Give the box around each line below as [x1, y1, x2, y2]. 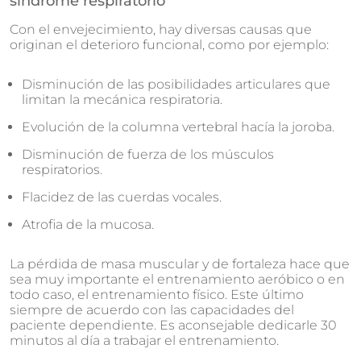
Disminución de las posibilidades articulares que [22, 77, 330, 92]
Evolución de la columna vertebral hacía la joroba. [22, 119, 334, 135]
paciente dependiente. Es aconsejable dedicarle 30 [10, 317, 337, 333]
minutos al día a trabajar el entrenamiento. [10, 333, 279, 348]
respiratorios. [22, 162, 102, 177]
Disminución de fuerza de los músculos [22, 147, 274, 162]
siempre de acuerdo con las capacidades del [10, 302, 294, 317]
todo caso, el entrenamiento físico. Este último [10, 287, 304, 302]
